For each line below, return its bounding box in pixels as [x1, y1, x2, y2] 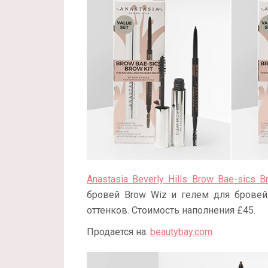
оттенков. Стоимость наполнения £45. [87, 204, 255, 216]
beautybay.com [150, 226, 212, 237]
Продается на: [87, 226, 150, 237]
